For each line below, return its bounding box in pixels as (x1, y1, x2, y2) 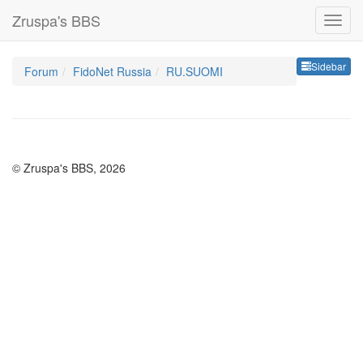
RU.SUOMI (166, 63, 223, 79)
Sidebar (311, 59, 346, 74)
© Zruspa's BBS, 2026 (12, 160, 126, 176)
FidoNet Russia (73, 63, 152, 79)
